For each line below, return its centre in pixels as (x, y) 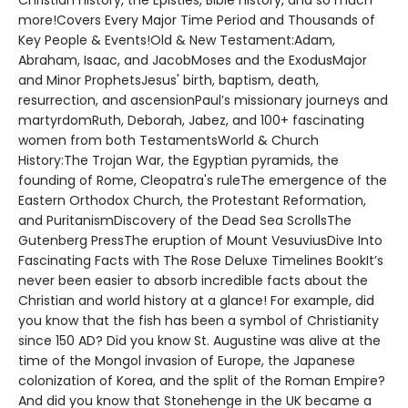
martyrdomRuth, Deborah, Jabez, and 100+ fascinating (191, 120)
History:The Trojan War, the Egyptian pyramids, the (178, 160)
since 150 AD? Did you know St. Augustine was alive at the (199, 341)
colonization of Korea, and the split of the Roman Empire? (202, 381)
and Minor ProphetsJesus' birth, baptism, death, (168, 80)
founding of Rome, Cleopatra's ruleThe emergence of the (203, 180)
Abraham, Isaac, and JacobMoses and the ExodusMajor (193, 60)
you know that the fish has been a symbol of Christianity (199, 321)
